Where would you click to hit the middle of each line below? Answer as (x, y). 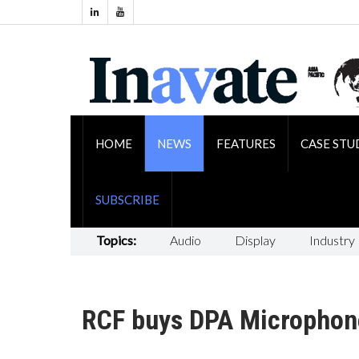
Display (255, 240)
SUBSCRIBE (127, 199)
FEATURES (246, 143)
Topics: (116, 240)
